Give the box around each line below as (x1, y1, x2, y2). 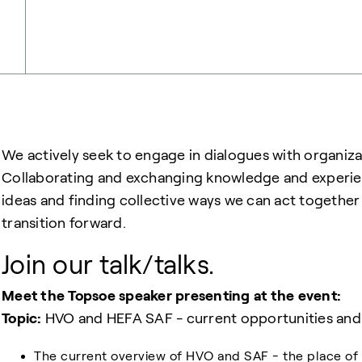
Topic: (2, 310, 42, 327)
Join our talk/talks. (2, 250, 215, 280)
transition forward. (2, 215, 126, 232)
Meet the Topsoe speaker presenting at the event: (2, 288, 342, 305)
